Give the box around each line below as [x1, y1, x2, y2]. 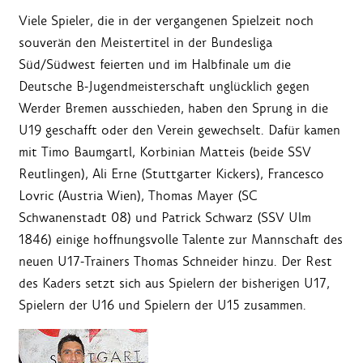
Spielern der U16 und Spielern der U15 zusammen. [19, 297, 306, 314]
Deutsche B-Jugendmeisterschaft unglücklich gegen [19, 78, 310, 96]
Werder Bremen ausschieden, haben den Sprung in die [19, 100, 328, 117]
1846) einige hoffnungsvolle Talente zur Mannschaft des [19, 231, 343, 249]
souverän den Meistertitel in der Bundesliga [19, 34, 272, 52]
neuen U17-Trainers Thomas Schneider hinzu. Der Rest [19, 253, 332, 271]
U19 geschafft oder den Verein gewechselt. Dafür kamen [19, 122, 340, 139]
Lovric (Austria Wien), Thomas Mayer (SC [19, 187, 258, 205]
